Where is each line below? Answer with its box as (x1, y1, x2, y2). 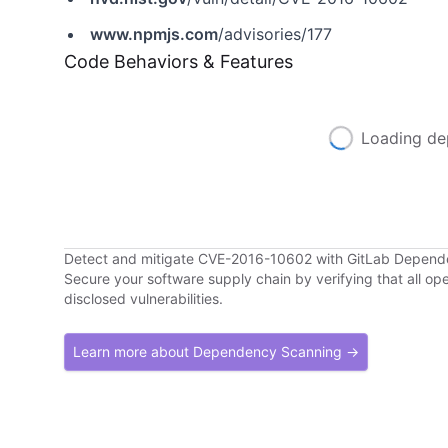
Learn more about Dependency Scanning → (73, 343, 359, 360)
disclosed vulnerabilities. (64, 290, 223, 307)
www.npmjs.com (90, 24, 218, 44)
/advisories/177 (218, 24, 332, 44)
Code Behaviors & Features (64, 51, 293, 72)
